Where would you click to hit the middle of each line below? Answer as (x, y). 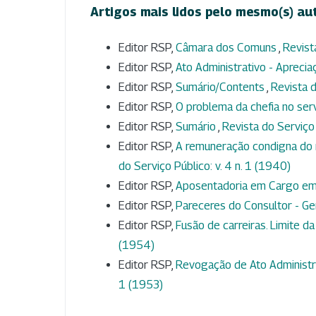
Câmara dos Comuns (227, 48)
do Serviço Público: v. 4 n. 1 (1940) (205, 166)
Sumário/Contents (221, 87)
